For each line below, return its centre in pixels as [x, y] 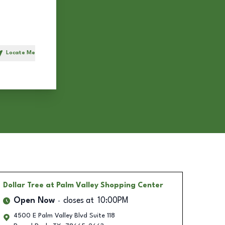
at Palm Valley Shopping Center [104, 185]
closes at [78, 201]
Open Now [34, 201]
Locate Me [21, 53]
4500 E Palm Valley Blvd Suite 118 [64, 216]
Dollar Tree [23, 185]
